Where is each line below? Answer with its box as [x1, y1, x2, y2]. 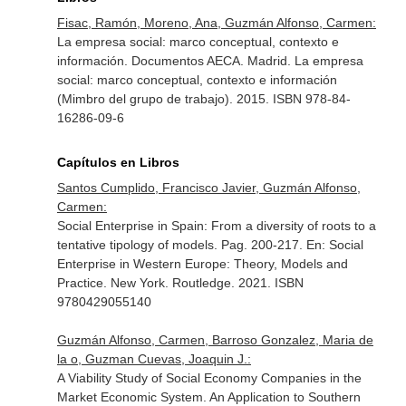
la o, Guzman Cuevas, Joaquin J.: [56, 352, 251, 366]
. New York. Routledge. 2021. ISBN [102, 275, 304, 290]
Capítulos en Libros [56, 155, 179, 169]
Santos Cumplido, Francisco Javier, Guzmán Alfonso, [56, 180, 361, 195]
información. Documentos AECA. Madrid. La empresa [56, 53, 363, 68]
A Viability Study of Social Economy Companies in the [56, 371, 362, 385]
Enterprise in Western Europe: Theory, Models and [56, 256, 348, 271]
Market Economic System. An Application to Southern [56, 390, 361, 404]
